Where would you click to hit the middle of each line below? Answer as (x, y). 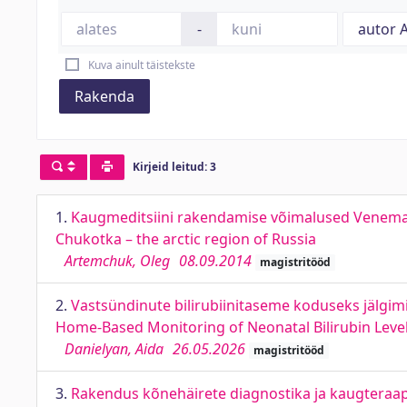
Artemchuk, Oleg (117, 261)
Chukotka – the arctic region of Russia (186, 239)
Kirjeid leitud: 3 (174, 167)
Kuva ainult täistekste (141, 65)
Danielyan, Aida (114, 349)
